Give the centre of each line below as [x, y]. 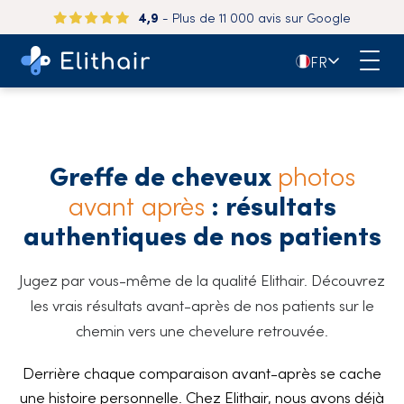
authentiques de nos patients [202, 234]
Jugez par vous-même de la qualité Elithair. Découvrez [202, 280]
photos [316, 174]
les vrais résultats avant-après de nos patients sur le [202, 305]
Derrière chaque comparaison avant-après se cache [202, 372]
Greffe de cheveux [163, 174]
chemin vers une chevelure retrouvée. [202, 330]
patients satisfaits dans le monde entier [241, 17]
